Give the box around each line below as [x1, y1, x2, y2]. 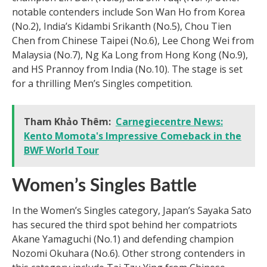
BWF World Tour [24, 143, 99, 157]
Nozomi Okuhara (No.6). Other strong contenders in [12, 246, 245, 260]
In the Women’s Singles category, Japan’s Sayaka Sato [12, 203, 252, 217]
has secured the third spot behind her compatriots [12, 218, 237, 231]
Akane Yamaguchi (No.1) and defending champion [12, 232, 234, 246]
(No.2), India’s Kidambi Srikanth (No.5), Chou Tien [12, 19, 231, 33]
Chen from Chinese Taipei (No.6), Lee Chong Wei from [12, 33, 254, 47]
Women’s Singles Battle [12, 176, 197, 195]
